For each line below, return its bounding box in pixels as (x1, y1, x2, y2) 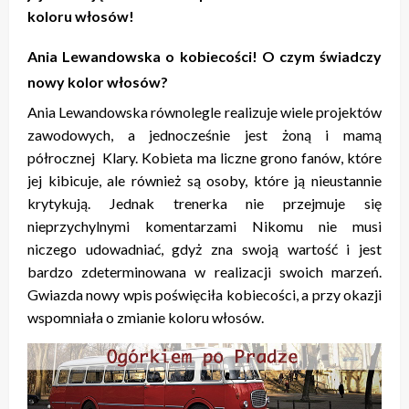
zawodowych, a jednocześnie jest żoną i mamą (27, 125, 382, 143)
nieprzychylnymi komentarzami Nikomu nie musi (27, 216, 382, 235)
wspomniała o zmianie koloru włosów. (27, 308, 267, 326)
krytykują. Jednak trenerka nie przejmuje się (27, 194, 382, 212)
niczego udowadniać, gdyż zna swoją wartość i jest (27, 239, 382, 257)
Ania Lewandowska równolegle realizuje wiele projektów (27, 102, 382, 121)
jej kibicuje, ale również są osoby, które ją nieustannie (27, 171, 382, 189)
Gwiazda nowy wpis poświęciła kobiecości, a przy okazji (27, 285, 382, 303)
